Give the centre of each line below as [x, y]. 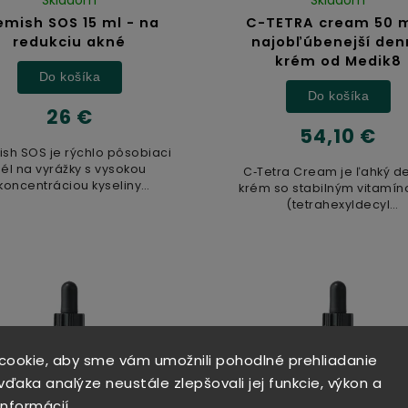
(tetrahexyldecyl [338, 204]
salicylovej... [70, 201]
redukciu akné [70, 41]
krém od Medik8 [338, 61]
